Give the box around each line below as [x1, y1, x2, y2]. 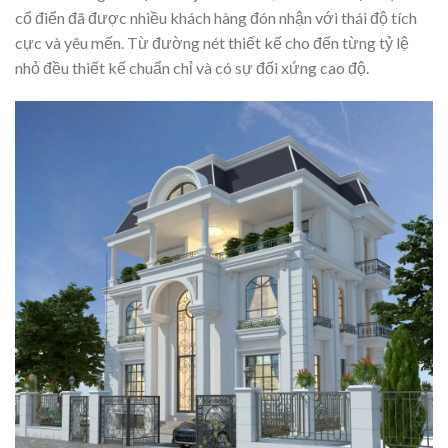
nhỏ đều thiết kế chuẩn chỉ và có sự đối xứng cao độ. [15, 58, 369, 78]
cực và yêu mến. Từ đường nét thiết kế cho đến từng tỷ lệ [15, 33, 409, 53]
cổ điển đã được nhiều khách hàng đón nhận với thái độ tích [15, 8, 417, 28]
